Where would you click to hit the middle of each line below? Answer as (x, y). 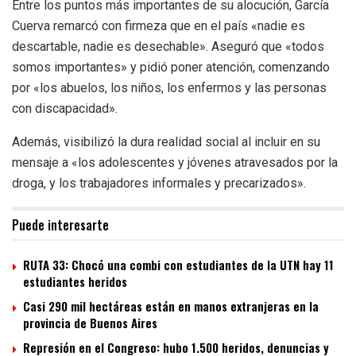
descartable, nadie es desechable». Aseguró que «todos (168, 46)
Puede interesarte (60, 224)
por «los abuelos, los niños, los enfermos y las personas (169, 87)
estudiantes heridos (75, 281)
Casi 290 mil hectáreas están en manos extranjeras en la (171, 306)
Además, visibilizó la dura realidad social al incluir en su (166, 141)
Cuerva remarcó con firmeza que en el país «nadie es (159, 25)
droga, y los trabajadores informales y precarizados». (159, 183)
